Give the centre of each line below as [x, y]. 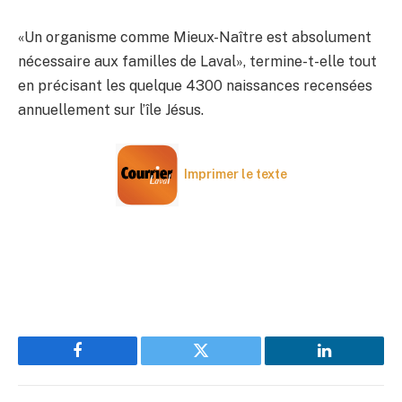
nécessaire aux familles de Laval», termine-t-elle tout [197, 61]
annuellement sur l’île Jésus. [111, 109]
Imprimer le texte [235, 175]
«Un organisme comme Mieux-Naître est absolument [195, 37]
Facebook [108, 364]
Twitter [223, 364]
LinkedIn [352, 364]
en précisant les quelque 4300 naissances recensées [195, 85]
